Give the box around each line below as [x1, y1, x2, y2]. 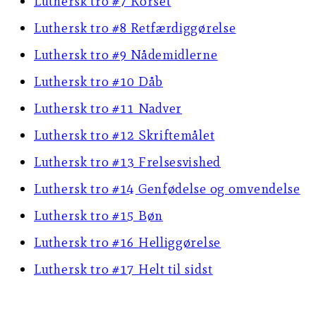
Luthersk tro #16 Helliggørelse [34, 234, 221, 251]
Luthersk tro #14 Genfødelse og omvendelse [34, 181, 300, 197]
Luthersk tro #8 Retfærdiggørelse [34, 20, 236, 37]
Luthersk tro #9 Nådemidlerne [34, 47, 218, 63]
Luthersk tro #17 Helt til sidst [34, 261, 213, 278]
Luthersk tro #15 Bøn [34, 207, 163, 224]
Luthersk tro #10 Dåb [34, 73, 163, 90]
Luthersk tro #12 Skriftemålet [34, 127, 215, 144]
